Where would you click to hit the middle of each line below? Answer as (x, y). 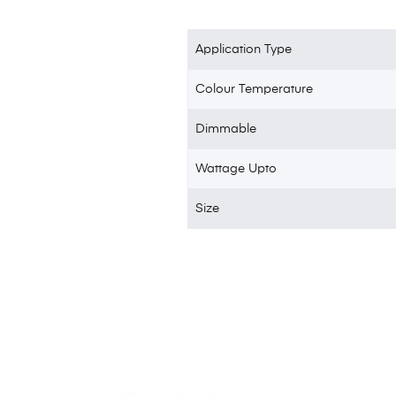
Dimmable (226, 129)
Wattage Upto (236, 169)
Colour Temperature (255, 90)
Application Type (244, 50)
